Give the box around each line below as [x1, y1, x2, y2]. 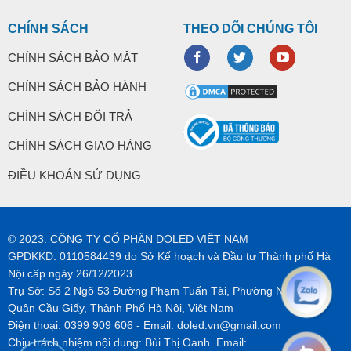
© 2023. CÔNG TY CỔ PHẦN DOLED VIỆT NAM [7, 233, 248, 246]
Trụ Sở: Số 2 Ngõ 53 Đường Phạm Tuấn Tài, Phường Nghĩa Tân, [7, 284, 331, 298]
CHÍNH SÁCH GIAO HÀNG [7, 139, 152, 152]
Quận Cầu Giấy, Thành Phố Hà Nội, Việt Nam [7, 302, 233, 315]
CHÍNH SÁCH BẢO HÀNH [7, 80, 147, 93]
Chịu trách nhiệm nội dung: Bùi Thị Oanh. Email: [7, 336, 247, 349]
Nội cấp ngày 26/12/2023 [7, 267, 132, 280]
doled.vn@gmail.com [176, 319, 281, 332]
